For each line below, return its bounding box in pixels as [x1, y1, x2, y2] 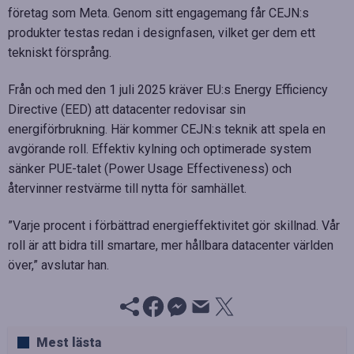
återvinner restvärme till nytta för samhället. [8, 180, 247, 196]
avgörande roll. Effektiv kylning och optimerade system [8, 141, 311, 156]
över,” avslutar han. [8, 257, 109, 273]
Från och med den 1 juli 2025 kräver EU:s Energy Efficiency [8, 81, 328, 97]
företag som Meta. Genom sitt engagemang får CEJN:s [8, 5, 309, 21]
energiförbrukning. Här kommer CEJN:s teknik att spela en [8, 121, 326, 137]
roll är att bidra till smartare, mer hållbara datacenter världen [8, 237, 333, 253]
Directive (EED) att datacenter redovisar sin [8, 101, 246, 117]
